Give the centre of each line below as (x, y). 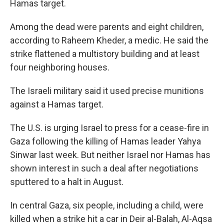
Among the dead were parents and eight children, (107, 27)
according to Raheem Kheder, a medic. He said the (109, 40)
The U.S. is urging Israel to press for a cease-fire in (109, 128)
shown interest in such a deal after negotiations (104, 168)
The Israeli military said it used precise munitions (107, 91)
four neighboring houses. (60, 67)
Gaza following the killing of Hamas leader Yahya (105, 141)
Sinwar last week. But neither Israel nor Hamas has (110, 155)
